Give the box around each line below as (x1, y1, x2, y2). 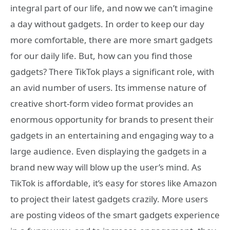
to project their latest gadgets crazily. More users (10, 193, 208, 205)
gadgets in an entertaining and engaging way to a (10, 129, 214, 141)
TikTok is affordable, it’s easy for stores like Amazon (10, 177, 217, 189)
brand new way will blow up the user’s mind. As (10, 161, 201, 173)
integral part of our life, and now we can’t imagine (10, 2, 213, 14)
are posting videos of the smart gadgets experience (10, 208, 220, 221)
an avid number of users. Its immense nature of (10, 81, 206, 93)
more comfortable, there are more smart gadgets (10, 33, 213, 46)
